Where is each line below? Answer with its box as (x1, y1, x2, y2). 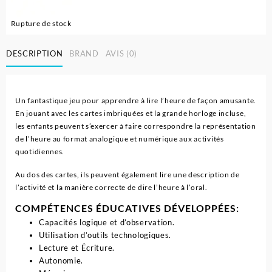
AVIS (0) (105, 49, 138, 59)
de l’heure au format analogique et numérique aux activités (15, 134, 224, 143)
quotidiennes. (15, 146, 65, 156)
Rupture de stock (10, 19, 72, 29)
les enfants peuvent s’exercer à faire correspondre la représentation (15, 121, 256, 131)
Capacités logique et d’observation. (39, 217, 175, 227)
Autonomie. (39, 255, 83, 265)
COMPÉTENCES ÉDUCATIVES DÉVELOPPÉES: (15, 202, 239, 214)
